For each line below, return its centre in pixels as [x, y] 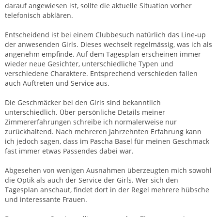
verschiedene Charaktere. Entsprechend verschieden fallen [101, 73]
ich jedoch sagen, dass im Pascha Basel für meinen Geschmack [107, 141]
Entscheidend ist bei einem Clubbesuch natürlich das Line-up [105, 34]
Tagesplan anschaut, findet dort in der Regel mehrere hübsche [107, 189]
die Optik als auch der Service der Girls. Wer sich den [92, 180]
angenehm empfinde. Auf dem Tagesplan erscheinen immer [103, 54]
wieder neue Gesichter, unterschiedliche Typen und [89, 63]
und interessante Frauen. [46, 199]
